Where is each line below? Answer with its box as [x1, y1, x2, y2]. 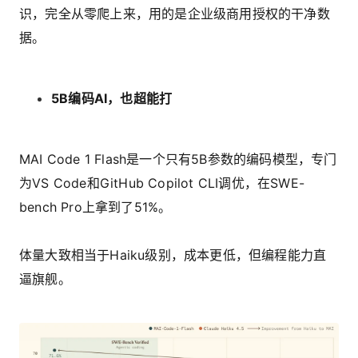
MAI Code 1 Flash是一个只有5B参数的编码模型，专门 [19, 151, 337, 168]
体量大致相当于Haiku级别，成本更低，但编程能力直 [19, 247, 327, 264]
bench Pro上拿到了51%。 [19, 199, 172, 216]
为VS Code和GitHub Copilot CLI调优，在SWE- [19, 175, 304, 192]
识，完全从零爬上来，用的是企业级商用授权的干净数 [19, 6, 330, 22]
